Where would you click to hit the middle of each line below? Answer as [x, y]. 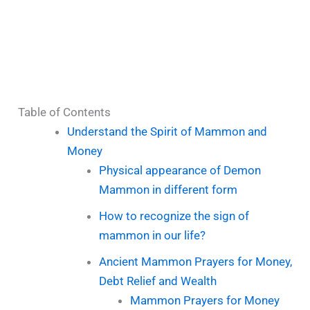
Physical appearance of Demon [180, 171]
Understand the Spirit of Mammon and [167, 132]
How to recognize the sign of [174, 216]
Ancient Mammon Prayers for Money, [195, 262]
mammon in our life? [152, 236]
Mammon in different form [168, 190]
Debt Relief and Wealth [157, 281]
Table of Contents [65, 112]
